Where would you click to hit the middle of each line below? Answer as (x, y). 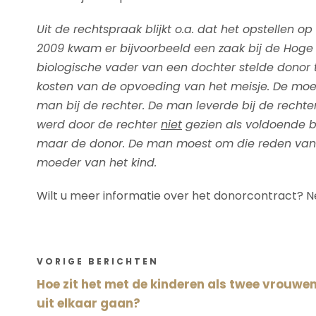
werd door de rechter (99, 124)
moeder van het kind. (97, 162)
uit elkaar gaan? (89, 303)
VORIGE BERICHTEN (98, 261)
